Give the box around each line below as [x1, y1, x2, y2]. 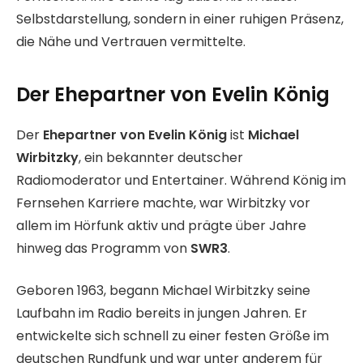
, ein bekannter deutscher [79, 147, 243, 167]
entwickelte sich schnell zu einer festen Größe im [16, 327, 329, 346]
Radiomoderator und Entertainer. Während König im [16, 170, 346, 190]
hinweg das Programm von [16, 238, 190, 258]
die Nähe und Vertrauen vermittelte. [16, 32, 246, 52]
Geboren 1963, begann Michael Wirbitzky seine [16, 281, 310, 301]
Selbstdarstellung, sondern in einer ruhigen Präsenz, [16, 10, 344, 29]
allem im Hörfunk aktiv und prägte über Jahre [16, 216, 306, 235]
